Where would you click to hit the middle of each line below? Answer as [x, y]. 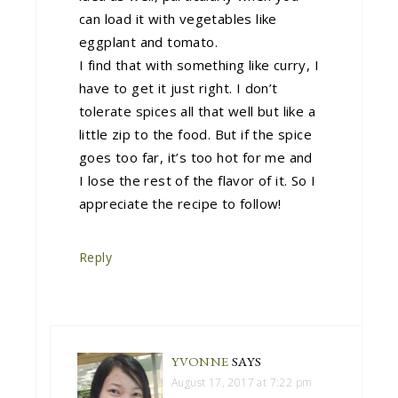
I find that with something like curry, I [199, 64]
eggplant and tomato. [148, 41]
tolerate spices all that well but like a [197, 111]
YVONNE [200, 361]
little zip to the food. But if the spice [195, 134]
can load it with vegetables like [178, 18]
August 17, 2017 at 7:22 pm [242, 382]
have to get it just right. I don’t [179, 88]
